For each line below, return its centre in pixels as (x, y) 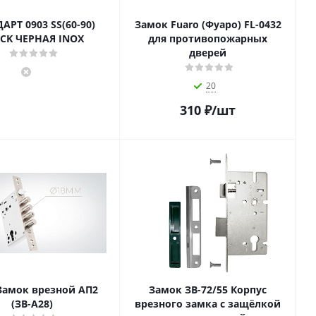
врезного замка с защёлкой (208, 304)
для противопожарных (208, 38)
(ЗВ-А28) (32, 304)
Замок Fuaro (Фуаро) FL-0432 (208, 24)
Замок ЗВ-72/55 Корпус (208, 290)
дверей (208, 53)
